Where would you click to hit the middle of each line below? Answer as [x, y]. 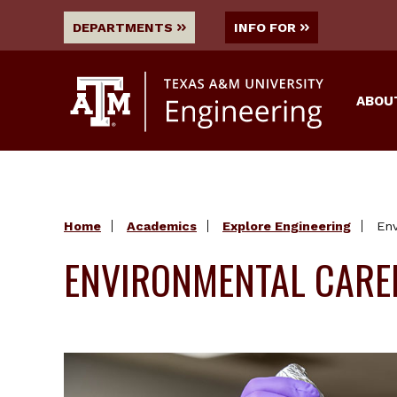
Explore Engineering [287, 226]
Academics [162, 226]
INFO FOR [265, 27]
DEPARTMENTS [123, 27]
